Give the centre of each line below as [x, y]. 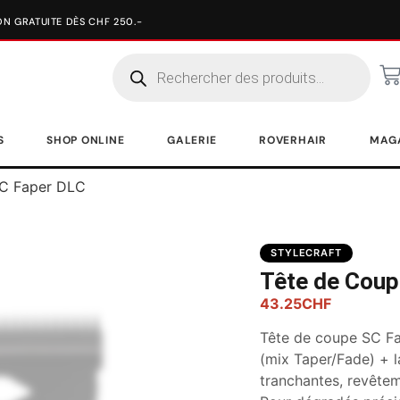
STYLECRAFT [306, 253]
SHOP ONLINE [86, 140]
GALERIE [192, 140]
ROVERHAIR [293, 140]
